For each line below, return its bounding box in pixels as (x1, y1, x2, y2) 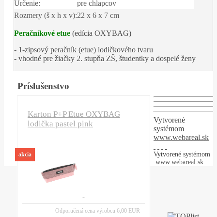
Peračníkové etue (14, 29, 70, 38)
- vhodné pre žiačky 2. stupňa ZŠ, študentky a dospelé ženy (14, 54, 196, 63)
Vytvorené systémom (154, 151, 210, 158)
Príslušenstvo (17, 81, 69, 92)
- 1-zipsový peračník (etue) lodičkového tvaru (14, 46, 153, 54)
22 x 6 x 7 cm (77, 11, 119, 20)
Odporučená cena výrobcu (55, 207, 115, 215)
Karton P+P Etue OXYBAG (28, 109, 120, 119)
